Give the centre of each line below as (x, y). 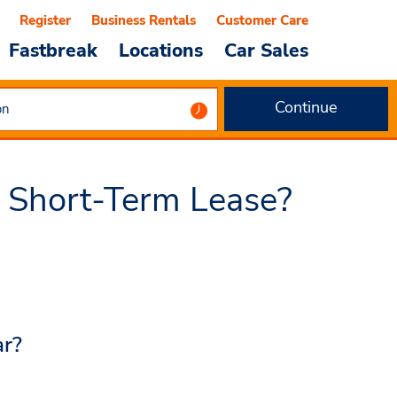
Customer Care (262, 20)
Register (45, 20)
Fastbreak (53, 51)
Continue (307, 107)
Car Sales (266, 51)
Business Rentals (144, 20)
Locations (161, 51)
